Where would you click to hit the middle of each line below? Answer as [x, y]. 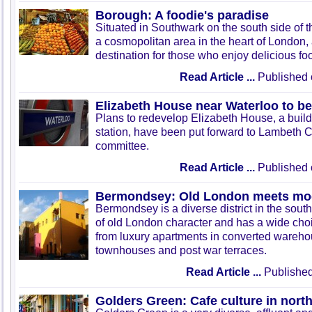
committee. [122, 146]
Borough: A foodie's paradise [182, 15]
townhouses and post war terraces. [181, 250]
